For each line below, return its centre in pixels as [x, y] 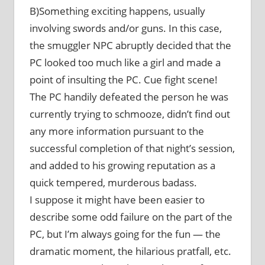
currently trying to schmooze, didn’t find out [130, 114]
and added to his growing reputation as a [122, 165]
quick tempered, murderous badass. [113, 182]
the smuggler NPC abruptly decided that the [130, 45]
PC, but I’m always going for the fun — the [125, 234]
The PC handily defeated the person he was [129, 96]
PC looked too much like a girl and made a [125, 62]
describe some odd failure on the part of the [131, 216]
